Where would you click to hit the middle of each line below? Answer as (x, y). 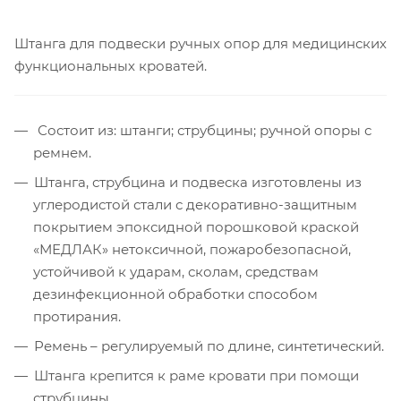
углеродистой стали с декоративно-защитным (195, 204)
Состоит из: (79, 130)
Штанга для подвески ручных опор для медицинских (200, 43)
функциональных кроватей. (111, 65)
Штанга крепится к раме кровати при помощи (196, 375)
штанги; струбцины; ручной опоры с (246, 130)
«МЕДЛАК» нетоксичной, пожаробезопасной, (192, 249)
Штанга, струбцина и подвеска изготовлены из (198, 182)
